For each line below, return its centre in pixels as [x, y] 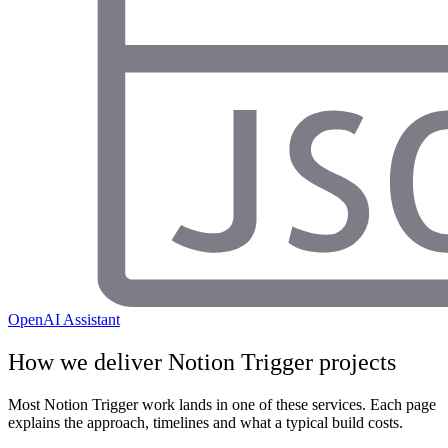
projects [354, 361]
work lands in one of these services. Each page [287, 404]
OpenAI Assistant [64, 320]
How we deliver [88, 361]
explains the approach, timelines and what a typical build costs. [205, 422]
